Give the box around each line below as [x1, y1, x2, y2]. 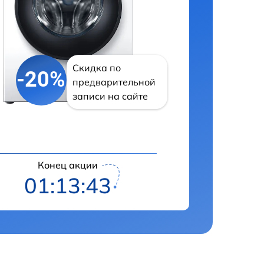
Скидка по [72, 61, 121, 74]
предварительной [72, 75, 156, 88]
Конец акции [38, 159, 98, 171]
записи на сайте [72, 90, 148, 102]
